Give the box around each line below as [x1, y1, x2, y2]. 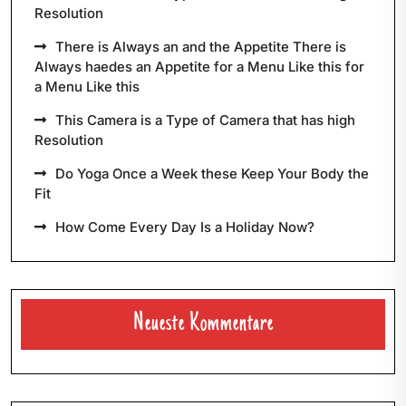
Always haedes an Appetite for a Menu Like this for [34, 58, 364, 76]
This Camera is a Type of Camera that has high [55, 111, 355, 130]
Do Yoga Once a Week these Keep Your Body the [55, 165, 369, 183]
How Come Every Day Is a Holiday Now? [55, 218, 314, 237]
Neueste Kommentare [132, 311, 274, 339]
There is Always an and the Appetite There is [55, 38, 346, 56]
